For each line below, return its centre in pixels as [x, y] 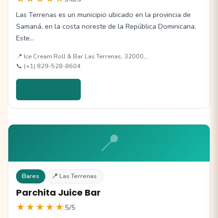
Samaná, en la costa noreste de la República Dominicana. [106, 27]
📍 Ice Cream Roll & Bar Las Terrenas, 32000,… [83, 57]
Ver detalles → [49, 90]
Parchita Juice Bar [58, 193]
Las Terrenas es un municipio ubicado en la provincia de [103, 15]
